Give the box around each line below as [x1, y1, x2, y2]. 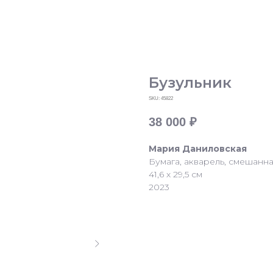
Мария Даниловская [149, 143, 247, 155]
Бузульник [149, 74, 232, 91]
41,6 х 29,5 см [149, 169, 202, 180]
